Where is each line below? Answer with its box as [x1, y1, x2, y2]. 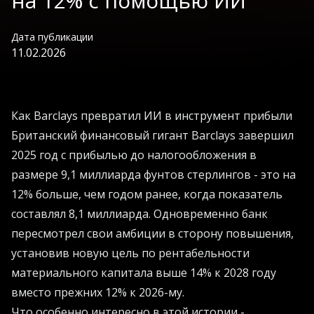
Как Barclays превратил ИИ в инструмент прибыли [11, 108, 292, 124]
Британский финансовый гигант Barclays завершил [11, 128, 294, 144]
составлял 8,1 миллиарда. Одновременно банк [11, 206, 268, 222]
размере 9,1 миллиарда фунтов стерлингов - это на [11, 167, 296, 183]
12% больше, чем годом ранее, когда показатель [11, 186, 282, 203]
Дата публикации [11, 30, 93, 44]
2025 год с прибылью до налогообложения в [11, 147, 257, 163]
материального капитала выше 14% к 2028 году [11, 265, 276, 281]
